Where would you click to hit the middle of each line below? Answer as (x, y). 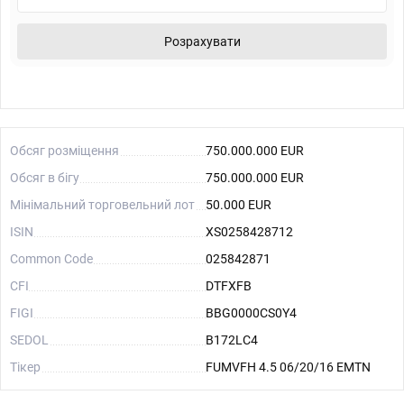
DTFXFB (229, 286)
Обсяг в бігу (45, 178)
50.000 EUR (239, 205)
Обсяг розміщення (64, 151)
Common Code (51, 259)
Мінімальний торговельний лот (102, 205)
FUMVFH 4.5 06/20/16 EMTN (289, 367)
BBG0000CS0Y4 (252, 313)
